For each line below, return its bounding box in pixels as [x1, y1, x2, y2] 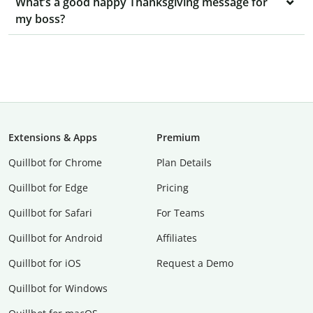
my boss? [15, 11, 65, 27]
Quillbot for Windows [8, 282, 108, 296]
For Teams [156, 206, 205, 220]
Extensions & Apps [8, 131, 97, 145]
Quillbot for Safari [8, 206, 92, 220]
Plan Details [156, 156, 212, 170]
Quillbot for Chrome [8, 156, 102, 170]
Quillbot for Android [8, 231, 103, 245]
